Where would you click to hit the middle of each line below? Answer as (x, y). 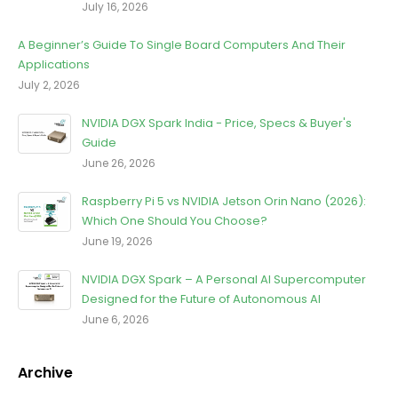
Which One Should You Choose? (175, 220)
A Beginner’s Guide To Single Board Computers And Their (182, 44)
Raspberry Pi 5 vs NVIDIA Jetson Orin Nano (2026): (224, 201)
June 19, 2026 (117, 241)
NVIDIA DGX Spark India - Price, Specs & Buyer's (217, 123)
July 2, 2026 (49, 84)
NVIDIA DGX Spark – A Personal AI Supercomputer (224, 279)
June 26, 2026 (119, 163)
